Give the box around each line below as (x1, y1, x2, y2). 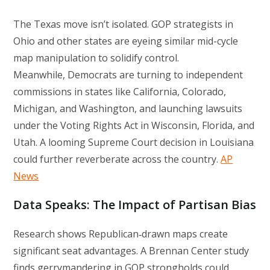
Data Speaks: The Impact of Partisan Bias (13, 196, 257, 213)
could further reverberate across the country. (13, 152, 221, 166)
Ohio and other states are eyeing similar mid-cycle (13, 34, 239, 48)
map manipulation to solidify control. (13, 51, 180, 65)
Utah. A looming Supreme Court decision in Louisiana (13, 136, 254, 149)
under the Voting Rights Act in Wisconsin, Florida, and (13, 119, 255, 133)
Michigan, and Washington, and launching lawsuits (13, 102, 243, 116)
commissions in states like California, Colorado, (13, 85, 227, 99)
